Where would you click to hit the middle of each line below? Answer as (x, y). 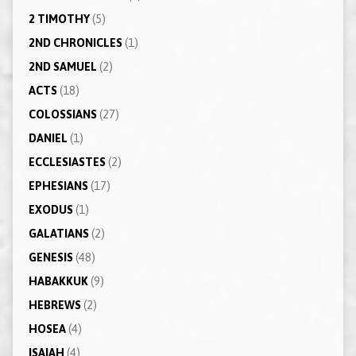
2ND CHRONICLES (75, 43)
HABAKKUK (58, 281)
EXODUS (50, 209)
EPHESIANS (58, 186)
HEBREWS (54, 305)
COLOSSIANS (62, 114)
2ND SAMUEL (62, 66)
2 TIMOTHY (59, 19)
